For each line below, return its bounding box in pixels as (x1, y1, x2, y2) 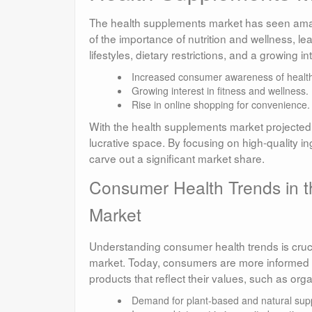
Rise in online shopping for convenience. (131, 97, 310, 112)
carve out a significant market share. (89, 150, 265, 166)
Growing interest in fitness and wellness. (131, 84, 309, 98)
